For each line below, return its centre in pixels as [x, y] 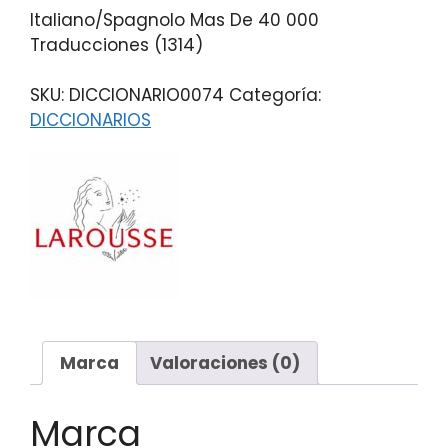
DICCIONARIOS [90, 120]
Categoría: [275, 95]
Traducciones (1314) [116, 44]
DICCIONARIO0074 [146, 95]
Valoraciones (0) [225, 362]
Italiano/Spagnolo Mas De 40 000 [174, 19]
